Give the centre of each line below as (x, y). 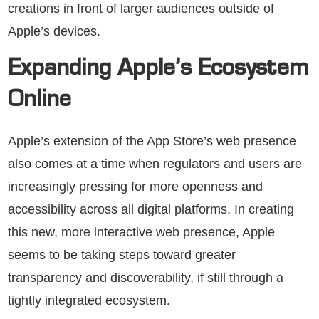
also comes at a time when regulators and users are (155, 164)
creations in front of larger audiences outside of (141, 9)
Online (40, 102)
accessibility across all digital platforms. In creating (151, 210)
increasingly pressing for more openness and (135, 187)
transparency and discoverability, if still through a (146, 278)
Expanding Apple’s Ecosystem (158, 71)
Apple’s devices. (54, 32)
